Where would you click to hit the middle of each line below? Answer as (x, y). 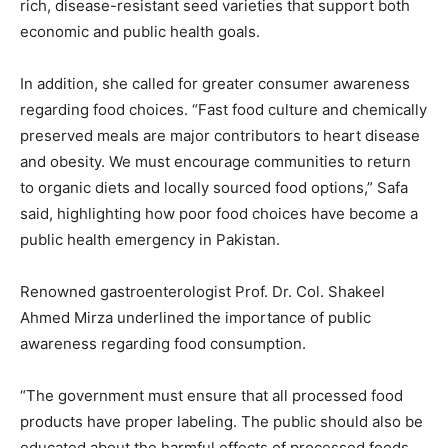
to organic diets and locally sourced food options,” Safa (214, 188)
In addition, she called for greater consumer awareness (215, 84)
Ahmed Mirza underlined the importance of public (195, 318)
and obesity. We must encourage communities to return (215, 162)
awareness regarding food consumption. (163, 344)
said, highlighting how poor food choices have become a (219, 214)
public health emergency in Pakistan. (150, 240)
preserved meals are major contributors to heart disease (220, 136)
